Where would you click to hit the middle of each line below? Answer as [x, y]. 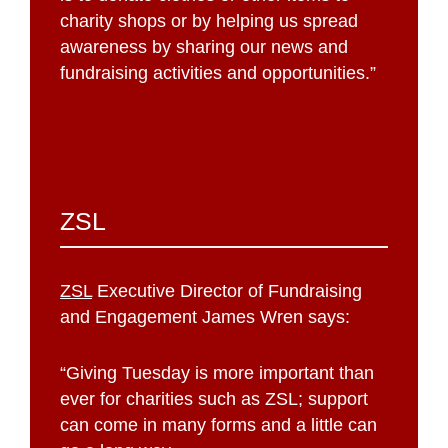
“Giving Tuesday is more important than [217, 372]
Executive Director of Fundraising [227, 290]
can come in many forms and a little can [218, 424]
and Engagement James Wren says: [205, 316]
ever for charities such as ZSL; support [214, 398]
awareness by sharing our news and [204, 46]
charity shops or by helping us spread [209, 20]
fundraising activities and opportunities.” [218, 72]
